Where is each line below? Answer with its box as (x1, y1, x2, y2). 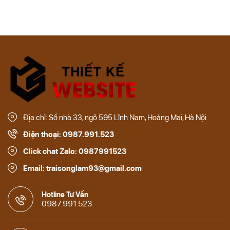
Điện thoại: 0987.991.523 (23, 130, 114, 140)
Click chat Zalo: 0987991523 (23, 147, 126, 157)
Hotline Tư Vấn (42, 190, 88, 199)
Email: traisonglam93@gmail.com (23, 164, 142, 174)
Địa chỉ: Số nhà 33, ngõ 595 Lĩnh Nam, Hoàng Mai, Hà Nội (23, 113, 206, 123)
